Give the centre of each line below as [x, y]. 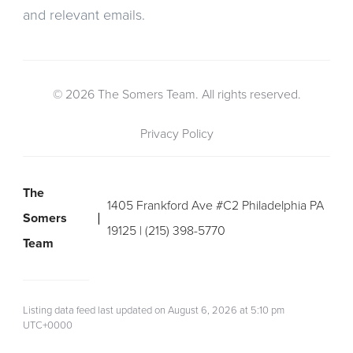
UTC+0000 [48, 326]
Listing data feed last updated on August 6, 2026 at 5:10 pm [154, 311]
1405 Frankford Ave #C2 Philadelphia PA [215, 206]
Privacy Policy [176, 134]
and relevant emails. [84, 15]
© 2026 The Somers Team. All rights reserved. [176, 95]
